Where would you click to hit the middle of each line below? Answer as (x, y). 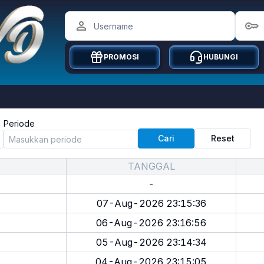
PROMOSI (122, 57)
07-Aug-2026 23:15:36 (151, 203)
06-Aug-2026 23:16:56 (151, 223)
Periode (19, 123)
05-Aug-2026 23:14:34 (151, 242)
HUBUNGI (221, 57)
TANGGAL (151, 166)
